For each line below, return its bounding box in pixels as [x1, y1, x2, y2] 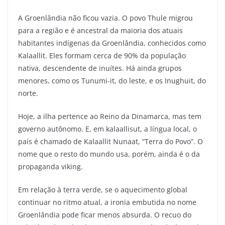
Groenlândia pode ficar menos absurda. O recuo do [18, 209, 191, 219]
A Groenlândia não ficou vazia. [18, 13, 122, 23]
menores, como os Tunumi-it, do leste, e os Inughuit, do [18, 75, 206, 85]
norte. [18, 88, 38, 98]
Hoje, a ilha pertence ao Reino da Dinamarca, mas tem [18, 111, 201, 121]
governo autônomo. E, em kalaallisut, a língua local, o [18, 124, 197, 134]
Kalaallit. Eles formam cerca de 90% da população [18, 50, 186, 60]
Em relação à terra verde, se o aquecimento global [18, 184, 187, 194]
